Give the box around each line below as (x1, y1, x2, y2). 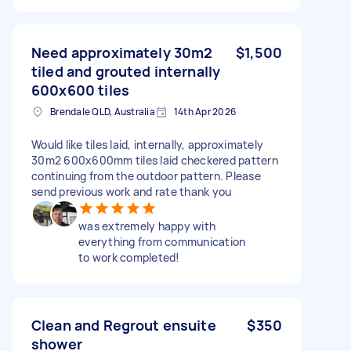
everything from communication (78, 233, 246, 249)
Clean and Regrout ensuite (31, 315, 216, 335)
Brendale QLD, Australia (50, 104, 155, 118)
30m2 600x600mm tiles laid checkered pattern (31, 152, 278, 168)
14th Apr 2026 (173, 104, 236, 118)
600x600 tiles (31, 80, 129, 100)
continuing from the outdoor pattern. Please (31, 168, 261, 183)
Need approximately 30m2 (31, 42, 213, 62)
